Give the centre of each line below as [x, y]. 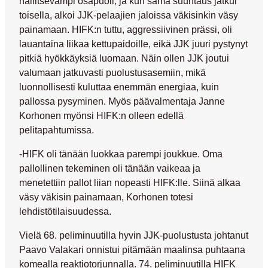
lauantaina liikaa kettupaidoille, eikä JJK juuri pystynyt [133, 43]
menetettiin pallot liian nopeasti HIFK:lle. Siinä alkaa [130, 183]
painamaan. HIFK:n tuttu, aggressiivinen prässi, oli [126, 29]
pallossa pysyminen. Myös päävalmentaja [109, 101]
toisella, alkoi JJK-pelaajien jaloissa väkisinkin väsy [129, 15]
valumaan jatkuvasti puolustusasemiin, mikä [112, 72]
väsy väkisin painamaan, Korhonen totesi [106, 197]
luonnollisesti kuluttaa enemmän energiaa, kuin [119, 86]
